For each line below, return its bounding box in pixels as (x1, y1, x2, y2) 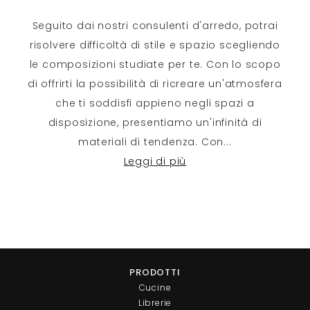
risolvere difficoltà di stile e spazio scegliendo (29, 37, 281, 52)
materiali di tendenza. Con (78, 134, 224, 149)
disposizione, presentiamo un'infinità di (48, 115, 262, 129)
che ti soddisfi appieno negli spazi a (55, 95, 255, 110)
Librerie (138, 296, 172, 309)
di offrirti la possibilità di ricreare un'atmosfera (28, 76, 282, 91)
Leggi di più (123, 154, 187, 168)
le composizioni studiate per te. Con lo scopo (29, 57, 281, 71)
